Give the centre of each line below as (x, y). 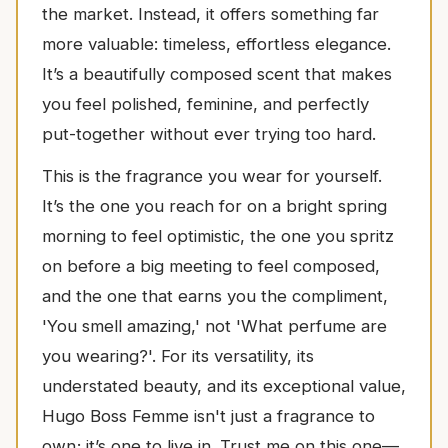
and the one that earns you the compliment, (215, 295)
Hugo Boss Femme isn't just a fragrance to (208, 415)
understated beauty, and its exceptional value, (224, 385)
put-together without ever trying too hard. (209, 133)
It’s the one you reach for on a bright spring (214, 205)
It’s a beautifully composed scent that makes (217, 73)
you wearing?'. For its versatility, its (178, 355)
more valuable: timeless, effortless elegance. (216, 43)
